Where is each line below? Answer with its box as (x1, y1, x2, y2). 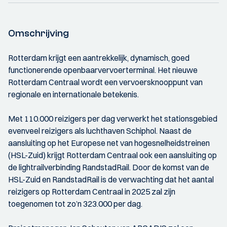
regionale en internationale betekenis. (8, 89, 139, 99)
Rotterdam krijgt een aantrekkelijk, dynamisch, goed (8, 53, 190, 63)
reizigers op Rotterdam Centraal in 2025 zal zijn (8, 186, 175, 197)
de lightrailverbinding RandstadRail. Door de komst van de (8, 162, 209, 172)
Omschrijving (8, 27, 69, 39)
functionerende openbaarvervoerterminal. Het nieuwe (8, 65, 198, 75)
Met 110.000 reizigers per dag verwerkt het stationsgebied (8, 113, 217, 124)
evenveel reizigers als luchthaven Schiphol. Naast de (8, 126, 192, 136)
